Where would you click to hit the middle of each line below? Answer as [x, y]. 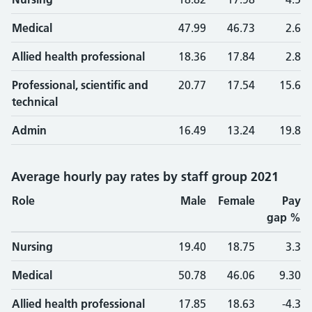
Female [236, 201]
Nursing [32, 247]
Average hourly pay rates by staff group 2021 [145, 177]
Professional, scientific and [80, 85]
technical [35, 102]
